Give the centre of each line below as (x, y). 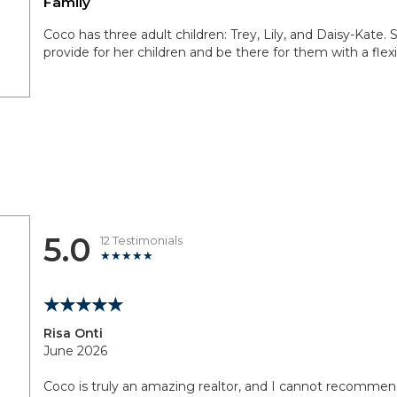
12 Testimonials (141, 240)
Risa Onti (73, 333)
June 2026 (75, 351)
